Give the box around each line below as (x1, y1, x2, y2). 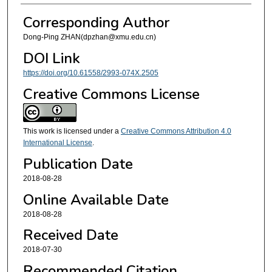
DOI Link (22, 48, 80, 68)
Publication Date (22, 154, 133, 174)
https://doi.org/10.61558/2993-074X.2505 (22, 68, 158, 77)
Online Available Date (22, 189, 169, 209)
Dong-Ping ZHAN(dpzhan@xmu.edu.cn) (22, 33, 156, 42)
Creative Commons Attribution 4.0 (120, 127, 231, 136)
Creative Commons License (22, 84, 200, 104)
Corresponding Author (22, 13, 169, 33)
